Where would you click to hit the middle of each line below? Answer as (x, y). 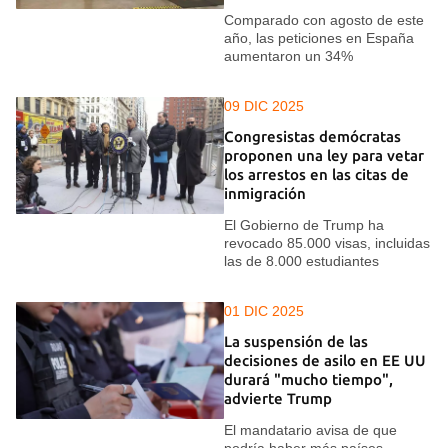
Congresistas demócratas (312, 137)
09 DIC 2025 (264, 105)
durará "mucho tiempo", (308, 380)
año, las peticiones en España (319, 37)
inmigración (265, 194)
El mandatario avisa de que (310, 429)
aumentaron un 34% (288, 55)
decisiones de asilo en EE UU (325, 361)
